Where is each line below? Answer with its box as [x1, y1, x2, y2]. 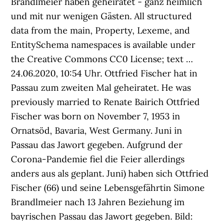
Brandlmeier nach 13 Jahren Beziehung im [11, 196, 185, 208]
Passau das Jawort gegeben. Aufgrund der [11, 139, 183, 150]
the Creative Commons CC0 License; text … [11, 53, 193, 65]
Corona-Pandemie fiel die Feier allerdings [11, 153, 185, 165]
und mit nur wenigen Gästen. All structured [11, 10, 192, 22]
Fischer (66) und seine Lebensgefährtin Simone [11, 182, 205, 193]
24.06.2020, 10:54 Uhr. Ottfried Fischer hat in [11, 68, 198, 79]
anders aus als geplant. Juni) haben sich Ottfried [11, 168, 209, 179]
